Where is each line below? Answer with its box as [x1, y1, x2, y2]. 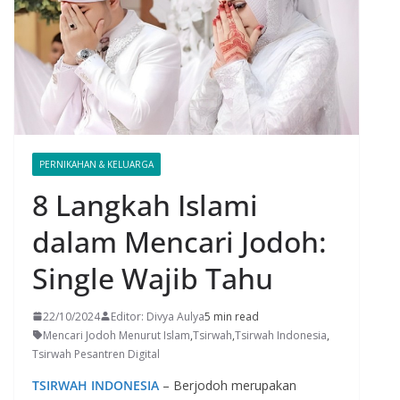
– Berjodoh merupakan [159, 376, 296, 394]
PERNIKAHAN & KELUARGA [39, 157, 154, 171]
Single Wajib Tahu [32, 258, 273, 297]
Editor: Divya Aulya [111, 308, 204, 324]
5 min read [204, 308, 259, 324]
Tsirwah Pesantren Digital [32, 346, 160, 362]
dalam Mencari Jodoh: [32, 221, 327, 261]
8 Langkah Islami [32, 185, 258, 224]
